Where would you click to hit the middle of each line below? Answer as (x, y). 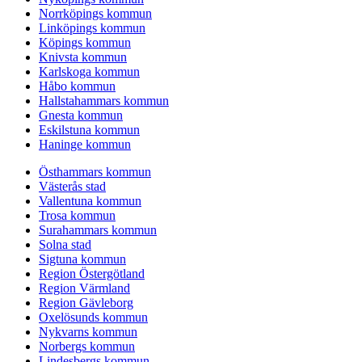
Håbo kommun (77, 86)
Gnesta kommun (81, 116)
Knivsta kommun (83, 57)
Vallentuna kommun (90, 201)
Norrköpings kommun (95, 14)
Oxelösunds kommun (93, 318)
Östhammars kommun (95, 172)
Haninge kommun (85, 145)
